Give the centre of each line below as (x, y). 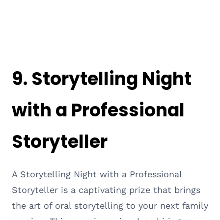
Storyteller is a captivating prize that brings (106, 190)
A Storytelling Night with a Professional (97, 174)
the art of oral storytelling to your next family (110, 205)
